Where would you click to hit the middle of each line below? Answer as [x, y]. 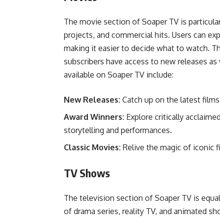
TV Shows [87, 173]
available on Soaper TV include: [119, 75]
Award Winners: [94, 117]
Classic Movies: [92, 147]
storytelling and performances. [118, 130]
